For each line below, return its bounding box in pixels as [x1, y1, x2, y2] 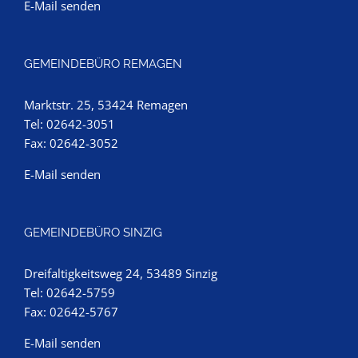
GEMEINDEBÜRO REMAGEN [24, 57, 182, 71]
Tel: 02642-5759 [24, 284, 115, 300]
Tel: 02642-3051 [24, 116, 115, 132]
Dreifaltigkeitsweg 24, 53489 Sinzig [24, 265, 217, 281]
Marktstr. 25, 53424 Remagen [24, 97, 188, 113]
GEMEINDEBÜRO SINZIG [24, 225, 162, 240]
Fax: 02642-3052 [24, 135, 118, 151]
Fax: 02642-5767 [24, 304, 118, 320]
